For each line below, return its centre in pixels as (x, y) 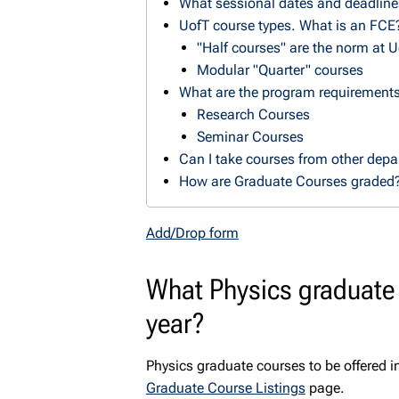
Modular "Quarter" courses (280, 69)
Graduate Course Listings (225, 387)
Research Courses (253, 114)
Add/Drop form (192, 232)
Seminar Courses (250, 136)
